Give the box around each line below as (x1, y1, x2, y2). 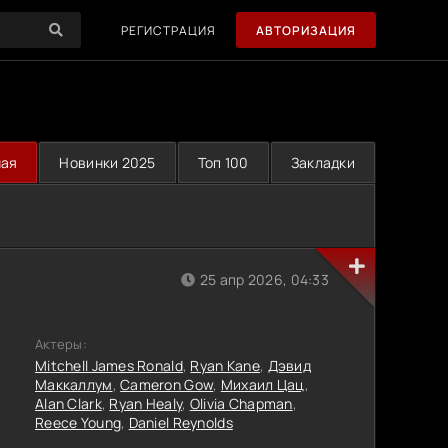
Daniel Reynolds (128, 413, 233, 432)
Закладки (290, 153, 355, 172)
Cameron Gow (120, 375, 214, 394)
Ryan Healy (109, 394, 183, 413)
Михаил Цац (220, 375, 305, 394)
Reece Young (35, 413, 122, 432)
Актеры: (35, 335, 87, 353)
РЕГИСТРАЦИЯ (121, 21, 216, 39)
